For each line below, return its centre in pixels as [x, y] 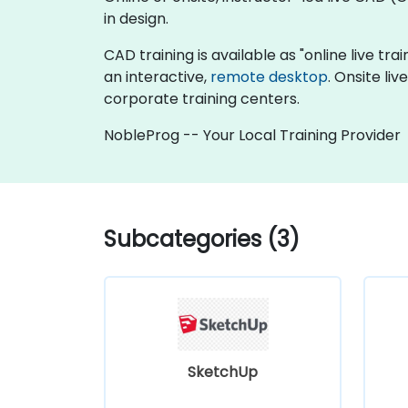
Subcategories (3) [202, 239]
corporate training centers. [202, 98]
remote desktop [269, 76]
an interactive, [157, 76]
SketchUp [223, 372]
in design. [136, 18]
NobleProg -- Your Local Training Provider [252, 135]
